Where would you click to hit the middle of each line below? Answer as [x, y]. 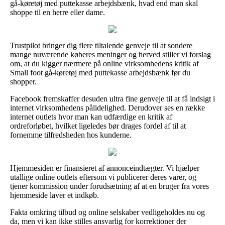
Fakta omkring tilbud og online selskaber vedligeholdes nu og [107, 212]
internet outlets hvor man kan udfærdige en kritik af [91, 117]
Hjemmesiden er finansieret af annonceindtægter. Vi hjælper [105, 168]
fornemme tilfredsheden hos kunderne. [71, 135]
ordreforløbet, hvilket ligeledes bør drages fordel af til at [98, 126]
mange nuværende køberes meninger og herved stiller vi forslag [110, 54]
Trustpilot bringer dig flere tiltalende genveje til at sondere [101, 45]
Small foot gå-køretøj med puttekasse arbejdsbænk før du [100, 72]
